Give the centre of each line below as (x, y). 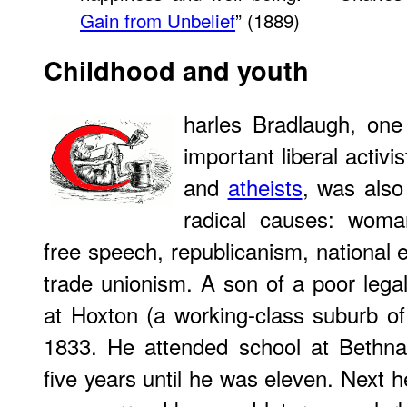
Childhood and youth (176, 70)
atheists (265, 187)
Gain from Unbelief (158, 20)
